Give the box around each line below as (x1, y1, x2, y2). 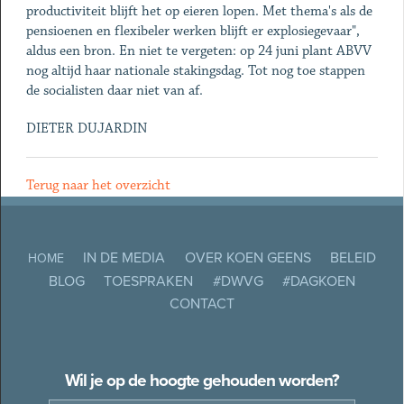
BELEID (329, 249, 376, 268)
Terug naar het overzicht (25, 177, 170, 194)
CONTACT (170, 294, 234, 313)
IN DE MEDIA (83, 249, 166, 268)
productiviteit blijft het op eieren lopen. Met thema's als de (25, 3, 372, 20)
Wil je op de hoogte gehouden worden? (65, 370, 339, 390)
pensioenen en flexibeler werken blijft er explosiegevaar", (25, 23, 360, 40)
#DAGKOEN (281, 271, 355, 290)
